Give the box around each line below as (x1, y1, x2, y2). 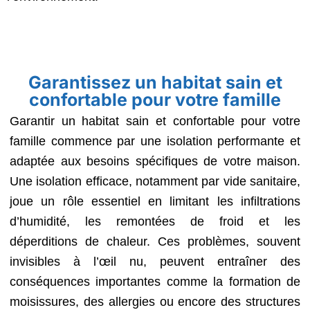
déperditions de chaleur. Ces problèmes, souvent (10, 235, 300, 248)
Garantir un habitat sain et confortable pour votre (10, 114, 300, 128)
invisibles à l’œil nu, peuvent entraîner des (10, 255, 300, 268)
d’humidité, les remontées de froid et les (10, 215, 300, 228)
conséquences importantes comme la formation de (10, 275, 300, 289)
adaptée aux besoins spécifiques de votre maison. (10, 154, 300, 168)
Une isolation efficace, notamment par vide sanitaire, (10, 174, 300, 188)
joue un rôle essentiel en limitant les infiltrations (10, 194, 300, 208)
